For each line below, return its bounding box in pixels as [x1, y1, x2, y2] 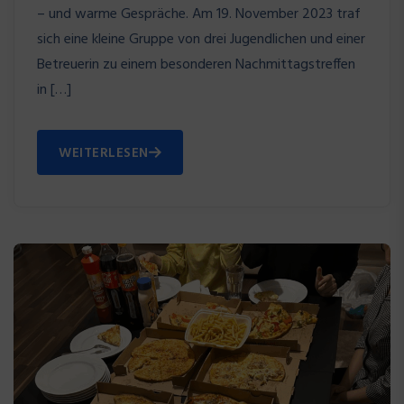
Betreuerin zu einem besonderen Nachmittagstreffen [37, 52, 355, 77]
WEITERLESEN [59, 142, 149, 164]
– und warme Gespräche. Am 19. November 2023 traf [37, 2, 361, 26]
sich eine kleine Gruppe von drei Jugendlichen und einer [37, 27, 365, 51]
